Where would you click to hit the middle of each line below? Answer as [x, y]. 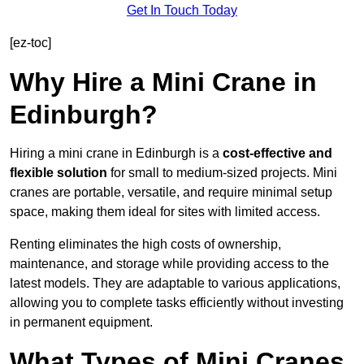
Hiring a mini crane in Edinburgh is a [116, 154]
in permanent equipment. [81, 323]
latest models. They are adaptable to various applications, [175, 284]
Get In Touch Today [182, 11]
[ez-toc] [30, 43]
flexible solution [58, 173]
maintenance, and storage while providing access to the [169, 264]
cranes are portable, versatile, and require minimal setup [171, 193]
